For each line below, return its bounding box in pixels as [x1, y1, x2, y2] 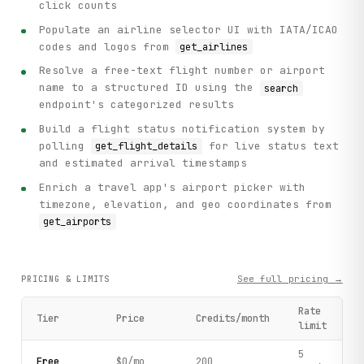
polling [39, 139, 92, 154]
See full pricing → [236, 273, 343, 285]
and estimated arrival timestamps [39, 156, 248, 171]
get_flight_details [95, 140, 198, 154]
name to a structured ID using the [39, 80, 261, 95]
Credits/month [195, 311, 270, 325]
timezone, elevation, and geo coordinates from [39, 197, 332, 211]
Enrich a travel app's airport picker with [39, 180, 306, 194]
